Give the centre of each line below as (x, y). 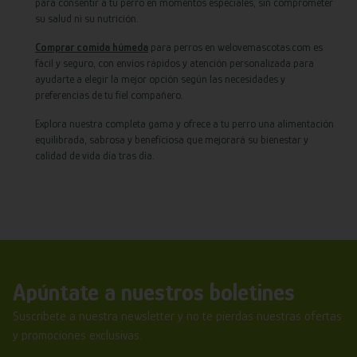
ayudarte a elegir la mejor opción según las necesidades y (160, 78)
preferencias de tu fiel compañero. (109, 94)
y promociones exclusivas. (77, 335)
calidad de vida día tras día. (94, 155)
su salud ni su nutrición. (86, 18)
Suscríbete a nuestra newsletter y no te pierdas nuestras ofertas (177, 316)
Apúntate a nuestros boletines (154, 292)
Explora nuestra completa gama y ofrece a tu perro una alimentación (184, 123)
